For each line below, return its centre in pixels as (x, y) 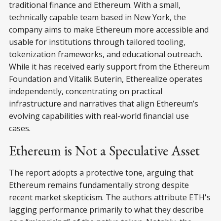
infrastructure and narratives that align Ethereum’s (104, 103)
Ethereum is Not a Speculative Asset (104, 150)
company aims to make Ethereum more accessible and (109, 29)
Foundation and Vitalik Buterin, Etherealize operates (106, 79)
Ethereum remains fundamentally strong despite (99, 185)
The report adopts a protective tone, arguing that (101, 172)
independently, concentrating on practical (86, 91)
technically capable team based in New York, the (97, 17)
